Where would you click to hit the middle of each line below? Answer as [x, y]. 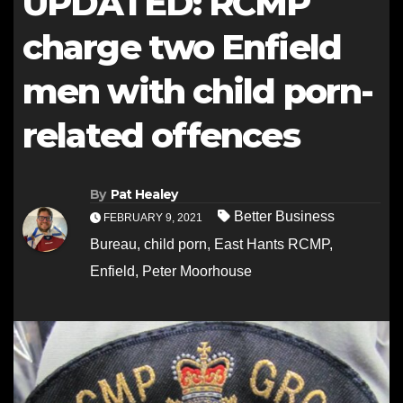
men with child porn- [198, 91]
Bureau [113, 245]
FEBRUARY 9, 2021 [153, 218]
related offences [161, 135]
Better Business [284, 217]
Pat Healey [144, 195]
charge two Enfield [182, 47]
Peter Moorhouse [197, 272]
